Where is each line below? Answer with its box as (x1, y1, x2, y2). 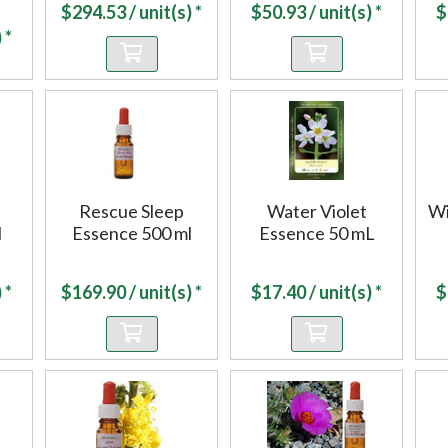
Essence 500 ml (71, 222, 192, 245)
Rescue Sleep (79, 200, 184, 223)
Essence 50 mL (258, 222, 375, 245)
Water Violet (266, 200, 367, 223)
